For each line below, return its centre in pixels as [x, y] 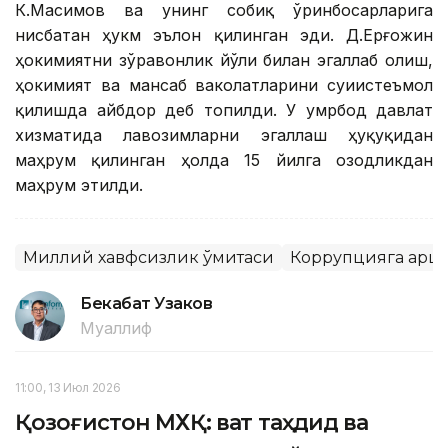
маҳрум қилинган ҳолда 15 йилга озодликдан [224, 160]
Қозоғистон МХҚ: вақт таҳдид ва [192, 423]
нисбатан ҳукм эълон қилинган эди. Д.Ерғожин [224, 35]
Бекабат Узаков [146, 304]
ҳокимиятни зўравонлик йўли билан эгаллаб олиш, [224, 60]
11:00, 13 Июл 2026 [68, 388]
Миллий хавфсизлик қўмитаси [148, 258]
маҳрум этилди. [79, 185]
